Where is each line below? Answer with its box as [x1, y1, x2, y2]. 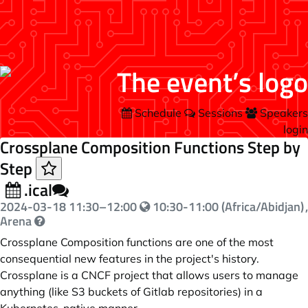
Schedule [132, 106, 184, 120]
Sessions [195, 106, 245, 120]
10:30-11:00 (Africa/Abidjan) [150, 197, 304, 216]
